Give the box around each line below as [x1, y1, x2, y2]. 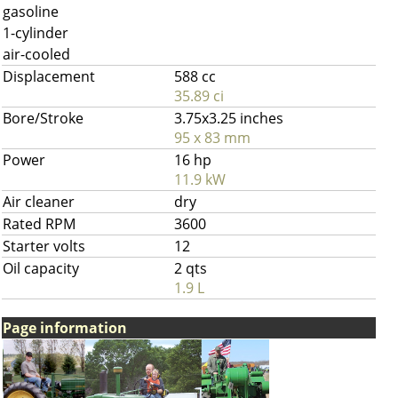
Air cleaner [3, 192, 75, 211]
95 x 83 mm [174, 128, 251, 147]
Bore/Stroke [3, 108, 84, 128]
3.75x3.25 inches [174, 108, 283, 128]
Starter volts [3, 236, 85, 256]
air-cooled [3, 44, 70, 64]
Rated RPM [3, 214, 76, 234]
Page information [3, 318, 127, 338]
